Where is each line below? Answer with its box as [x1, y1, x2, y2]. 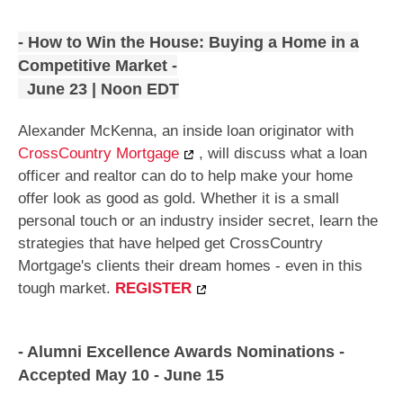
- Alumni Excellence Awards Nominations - [18, 343, 345, 362]
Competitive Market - [18, 57, 177, 76]
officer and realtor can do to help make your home [18, 166, 353, 184]
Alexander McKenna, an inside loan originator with [18, 121, 354, 139]
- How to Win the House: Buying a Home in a [18, 33, 359, 52]
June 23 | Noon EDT [18, 80, 179, 99]
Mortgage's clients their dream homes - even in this [18, 256, 363, 274]
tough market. [18, 279, 115, 297]
